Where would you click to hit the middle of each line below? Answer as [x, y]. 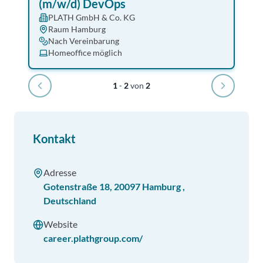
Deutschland [70, 200]
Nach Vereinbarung [84, 41]
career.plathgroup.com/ [93, 238]
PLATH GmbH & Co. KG [92, 17]
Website [60, 224]
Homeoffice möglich [85, 53]
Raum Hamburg [77, 29]
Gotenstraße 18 [77, 186]
